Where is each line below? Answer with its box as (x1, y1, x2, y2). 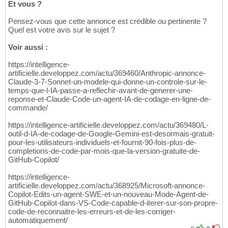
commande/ (8, 103, 48, 112)
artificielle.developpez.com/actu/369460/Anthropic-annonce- (8, 69, 206, 78)
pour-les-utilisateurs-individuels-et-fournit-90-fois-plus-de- (8, 138, 196, 147)
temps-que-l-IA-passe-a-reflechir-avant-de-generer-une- (8, 86, 193, 95)
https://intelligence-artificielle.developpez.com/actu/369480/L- (8, 121, 209, 130)
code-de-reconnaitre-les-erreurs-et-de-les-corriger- (8, 207, 176, 216)
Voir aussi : (8, 43, 48, 52)
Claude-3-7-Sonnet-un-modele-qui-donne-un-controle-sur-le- (8, 77, 207, 87)
